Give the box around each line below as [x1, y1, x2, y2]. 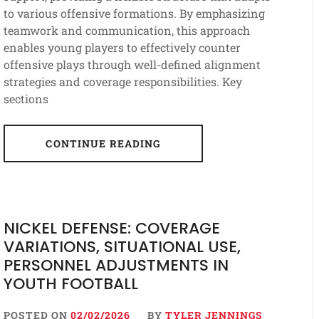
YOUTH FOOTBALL [3, 273, 138, 296]
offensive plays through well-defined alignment [3, 57, 261, 73]
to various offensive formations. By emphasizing [3, 6, 265, 21]
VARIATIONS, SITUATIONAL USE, [3, 236, 241, 258]
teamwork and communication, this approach [3, 23, 250, 38]
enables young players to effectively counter [3, 40, 241, 56]
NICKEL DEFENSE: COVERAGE [3, 217, 220, 240]
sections [3, 91, 48, 107]
